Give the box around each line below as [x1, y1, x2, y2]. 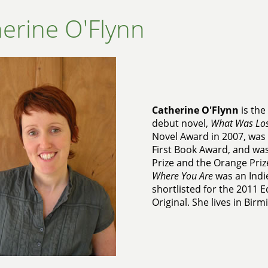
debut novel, [151, 117, 211, 130]
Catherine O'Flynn [151, 103, 239, 117]
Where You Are [151, 169, 213, 182]
